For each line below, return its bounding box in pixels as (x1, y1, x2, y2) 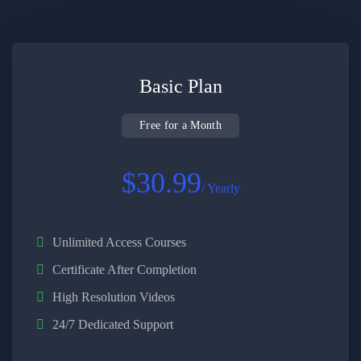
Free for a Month (139, 119, 222, 131)
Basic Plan (139, 76, 222, 97)
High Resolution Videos (52, 290, 175, 304)
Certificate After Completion (52, 263, 197, 276)
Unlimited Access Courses (52, 235, 186, 249)
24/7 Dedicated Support (52, 317, 173, 331)
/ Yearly (201, 181, 240, 195)
